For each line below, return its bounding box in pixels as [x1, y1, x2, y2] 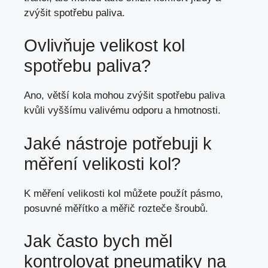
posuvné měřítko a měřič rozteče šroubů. [24, 202, 208, 214]
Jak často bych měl [24, 232, 172, 251]
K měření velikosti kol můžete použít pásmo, [24, 187, 223, 199]
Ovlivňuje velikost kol [24, 36, 185, 56]
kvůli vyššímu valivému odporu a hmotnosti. [24, 105, 221, 117]
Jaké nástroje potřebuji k [24, 133, 212, 153]
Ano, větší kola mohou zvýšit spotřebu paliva [24, 90, 225, 102]
